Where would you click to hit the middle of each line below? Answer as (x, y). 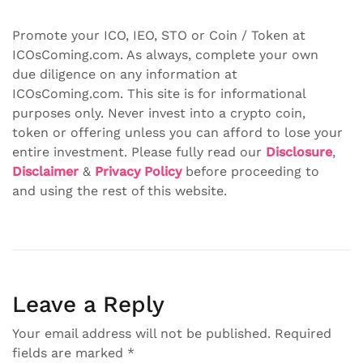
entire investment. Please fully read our (139, 152)
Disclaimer (45, 171)
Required (303, 333)
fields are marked (70, 353)
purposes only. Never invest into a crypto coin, (159, 113)
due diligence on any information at (125, 74)
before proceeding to (250, 171)
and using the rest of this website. (120, 191)
